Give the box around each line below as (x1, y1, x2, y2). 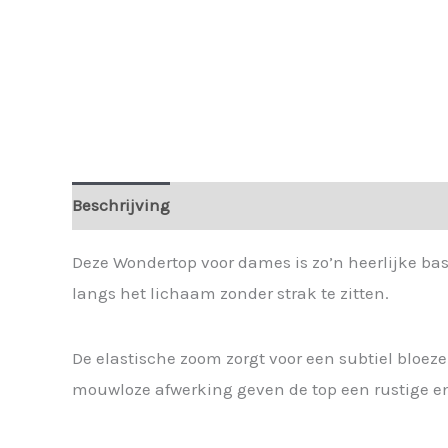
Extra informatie (191, 195, 318, 216)
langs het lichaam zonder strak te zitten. (72, 282, 389, 303)
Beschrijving (72, 195, 170, 216)
